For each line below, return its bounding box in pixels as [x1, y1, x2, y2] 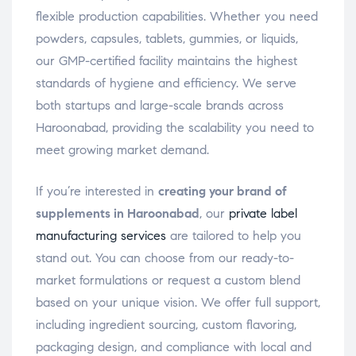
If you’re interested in [36, 184, 158, 199]
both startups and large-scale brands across [36, 98, 284, 114]
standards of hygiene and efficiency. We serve [36, 75, 296, 91]
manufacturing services [36, 228, 166, 244]
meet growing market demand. [36, 142, 209, 158]
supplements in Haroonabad [36, 206, 199, 222]
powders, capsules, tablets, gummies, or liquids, [36, 31, 298, 47]
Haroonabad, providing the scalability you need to [36, 120, 314, 136]
